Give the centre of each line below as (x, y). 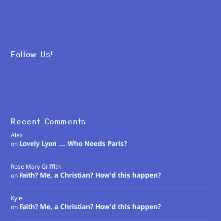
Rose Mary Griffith (36, 167)
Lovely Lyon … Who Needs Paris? (73, 144)
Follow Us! (32, 54)
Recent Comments (49, 121)
